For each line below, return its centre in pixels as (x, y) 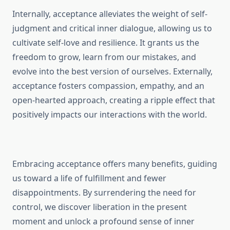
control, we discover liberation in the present (100, 207)
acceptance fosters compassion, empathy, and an (108, 86)
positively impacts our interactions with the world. (110, 115)
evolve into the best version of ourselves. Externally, (112, 72)
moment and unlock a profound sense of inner (103, 222)
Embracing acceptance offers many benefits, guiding (115, 164)
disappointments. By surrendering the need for (104, 193)
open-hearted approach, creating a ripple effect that (114, 100)
